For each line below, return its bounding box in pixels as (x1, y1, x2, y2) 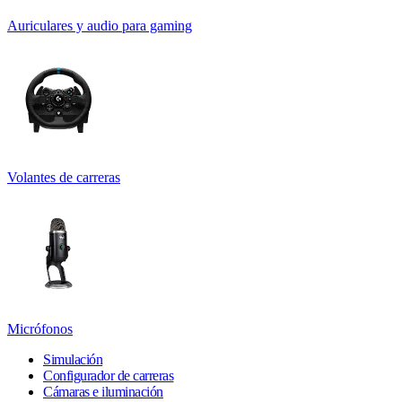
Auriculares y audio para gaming (7, 17, 192, 33)
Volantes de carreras (7, 169, 120, 185)
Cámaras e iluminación (43, 383, 163, 399)
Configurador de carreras (43, 367, 174, 383)
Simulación (43, 351, 103, 367)
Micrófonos (7, 320, 73, 336)
